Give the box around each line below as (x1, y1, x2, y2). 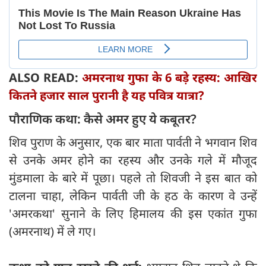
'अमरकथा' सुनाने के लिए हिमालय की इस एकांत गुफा (9, 205, 257, 222)
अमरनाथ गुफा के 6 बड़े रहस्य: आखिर (81, 69, 257, 86)
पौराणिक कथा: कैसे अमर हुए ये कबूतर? (9, 110, 197, 128)
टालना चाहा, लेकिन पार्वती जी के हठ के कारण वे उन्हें (9, 188, 257, 204)
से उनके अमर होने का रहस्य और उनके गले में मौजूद (9, 152, 257, 169)
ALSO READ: (9, 69, 82, 86)
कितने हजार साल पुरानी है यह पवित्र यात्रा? (9, 87, 204, 104)
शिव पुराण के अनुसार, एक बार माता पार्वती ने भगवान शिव (9, 134, 257, 151)
